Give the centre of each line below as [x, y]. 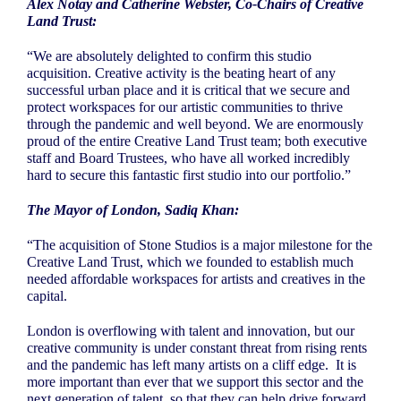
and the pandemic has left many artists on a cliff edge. [178, 364]
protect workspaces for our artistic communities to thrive [185, 107]
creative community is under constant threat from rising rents [197, 347]
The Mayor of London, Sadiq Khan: [133, 209]
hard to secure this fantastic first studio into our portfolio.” [189, 175]
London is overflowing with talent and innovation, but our [191, 330]
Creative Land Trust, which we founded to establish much [190, 261]
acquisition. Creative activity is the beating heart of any [181, 73]
